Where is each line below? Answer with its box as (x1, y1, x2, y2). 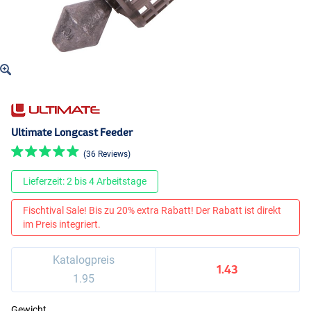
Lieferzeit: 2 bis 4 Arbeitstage (23, 176, 146, 187)
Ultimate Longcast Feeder (11, 126, 133, 139)
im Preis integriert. (23, 219, 101, 230)
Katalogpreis (52, 253, 115, 267)
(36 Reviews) (83, 149, 131, 159)
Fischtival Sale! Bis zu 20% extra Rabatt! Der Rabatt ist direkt (23, 205, 281, 217)
